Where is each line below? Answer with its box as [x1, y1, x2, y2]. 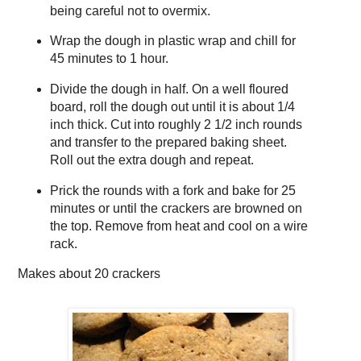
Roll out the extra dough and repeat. [49, 153, 254, 168]
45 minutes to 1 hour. [49, 52, 168, 66]
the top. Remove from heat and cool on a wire [49, 219, 308, 234]
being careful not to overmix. [49, 3, 210, 18]
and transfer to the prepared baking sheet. [49, 135, 287, 150]
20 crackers [94, 266, 160, 280]
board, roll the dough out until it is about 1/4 [49, 100, 295, 114]
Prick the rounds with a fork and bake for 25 [49, 184, 296, 198]
